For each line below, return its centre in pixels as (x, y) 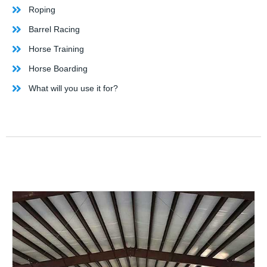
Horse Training (56, 49)
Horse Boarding (58, 69)
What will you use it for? (73, 88)
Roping (42, 10)
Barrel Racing (54, 29)
